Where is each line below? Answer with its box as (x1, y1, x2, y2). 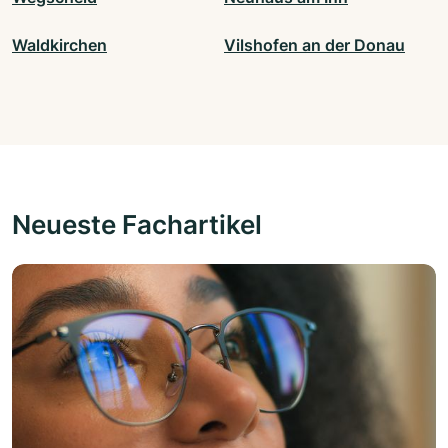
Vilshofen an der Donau (224, 34, 405, 55)
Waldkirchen (12, 34, 107, 55)
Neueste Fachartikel (12, 207, 262, 240)
